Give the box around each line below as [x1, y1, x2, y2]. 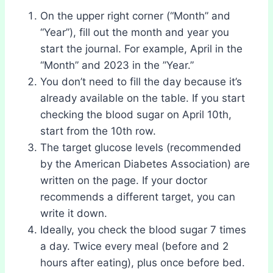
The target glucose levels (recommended [40, 141, 241, 154]
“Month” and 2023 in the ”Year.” [40, 58, 194, 71]
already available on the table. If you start [40, 91, 245, 104]
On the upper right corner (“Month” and [40, 9, 230, 22]
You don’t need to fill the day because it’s [40, 75, 242, 88]
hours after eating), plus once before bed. [40, 256, 245, 269]
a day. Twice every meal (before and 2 [40, 239, 229, 252]
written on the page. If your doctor [40, 174, 207, 186]
